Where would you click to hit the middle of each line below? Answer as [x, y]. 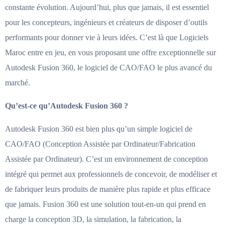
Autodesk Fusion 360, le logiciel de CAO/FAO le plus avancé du [108, 67]
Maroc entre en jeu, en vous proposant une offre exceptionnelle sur [110, 52]
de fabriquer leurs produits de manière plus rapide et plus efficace [108, 189]
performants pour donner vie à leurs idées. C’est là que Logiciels [107, 37]
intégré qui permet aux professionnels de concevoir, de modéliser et [111, 174]
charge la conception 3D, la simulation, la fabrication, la [93, 219]
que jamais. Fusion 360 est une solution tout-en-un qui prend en [105, 204]
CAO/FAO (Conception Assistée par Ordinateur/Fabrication [100, 144]
